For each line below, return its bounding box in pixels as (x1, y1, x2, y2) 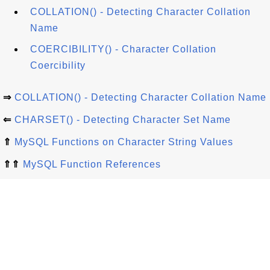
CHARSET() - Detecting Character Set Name (14, 115, 231, 125)
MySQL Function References (23, 159, 161, 169)
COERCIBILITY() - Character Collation (30, 44, 216, 54)
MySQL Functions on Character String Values (14, 137, 233, 147)
